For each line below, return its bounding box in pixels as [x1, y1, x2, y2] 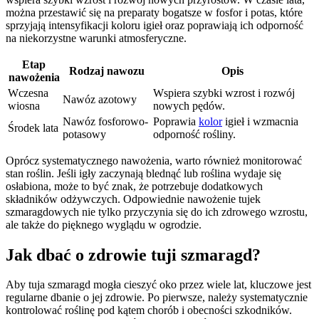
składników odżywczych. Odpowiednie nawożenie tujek [6, 192, 261, 205]
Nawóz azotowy [63, 93, 137, 105]
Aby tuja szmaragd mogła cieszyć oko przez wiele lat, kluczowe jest [6, 278, 311, 291]
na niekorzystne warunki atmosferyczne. [6, 31, 187, 44]
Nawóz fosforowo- [63, 115, 148, 127]
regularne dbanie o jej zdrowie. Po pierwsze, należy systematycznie [6, 291, 308, 304]
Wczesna [8, 86, 48, 99]
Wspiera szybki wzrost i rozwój [153, 86, 295, 99]
